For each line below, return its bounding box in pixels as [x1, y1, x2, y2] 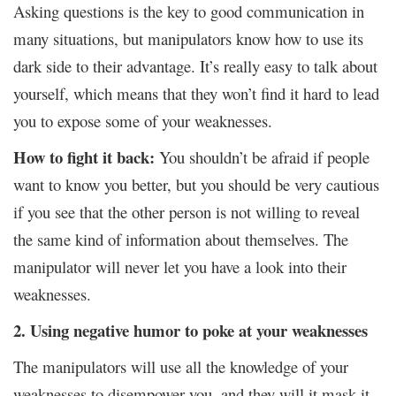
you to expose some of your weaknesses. [13, 109, 272, 132]
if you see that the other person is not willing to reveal [13, 200, 360, 223]
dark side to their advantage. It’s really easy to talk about [13, 54, 377, 77]
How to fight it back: [13, 144, 159, 169]
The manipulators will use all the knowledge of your [13, 354, 348, 377]
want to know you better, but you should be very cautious [13, 172, 379, 195]
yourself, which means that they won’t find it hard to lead [13, 81, 379, 104]
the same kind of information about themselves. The [13, 227, 348, 250]
